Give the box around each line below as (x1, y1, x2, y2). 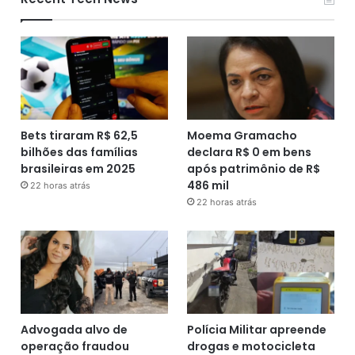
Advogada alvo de (21, 321, 128, 338)
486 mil (186, 177, 229, 193)
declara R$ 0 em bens (186, 143, 311, 160)
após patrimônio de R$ (186, 160, 320, 177)
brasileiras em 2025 (21, 160, 136, 177)
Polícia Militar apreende (186, 321, 326, 338)
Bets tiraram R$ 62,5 (21, 127, 139, 143)
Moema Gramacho (186, 127, 297, 143)
